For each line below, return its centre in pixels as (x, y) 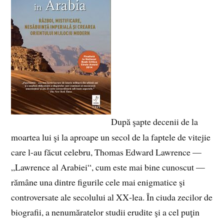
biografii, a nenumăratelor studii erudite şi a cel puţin (105, 212)
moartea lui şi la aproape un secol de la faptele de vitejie (111, 137)
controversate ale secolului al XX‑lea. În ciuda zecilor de (112, 197)
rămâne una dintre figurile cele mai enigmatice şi (98, 182)
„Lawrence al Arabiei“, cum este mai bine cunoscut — (108, 167)
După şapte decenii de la (155, 122)
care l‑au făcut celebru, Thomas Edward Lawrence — (106, 152)
